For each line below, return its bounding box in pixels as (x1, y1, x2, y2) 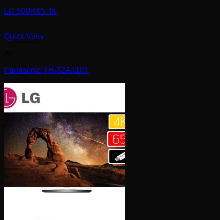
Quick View (4, 32, 44, 41)
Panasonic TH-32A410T (4, 65, 89, 74)
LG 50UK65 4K (4, 6, 57, 15)
